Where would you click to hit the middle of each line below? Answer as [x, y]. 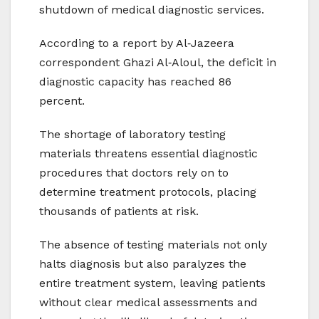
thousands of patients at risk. [119, 211]
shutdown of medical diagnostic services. [152, 10]
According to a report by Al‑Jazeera [137, 43]
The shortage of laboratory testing [132, 135]
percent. [62, 101]
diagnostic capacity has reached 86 [135, 82]
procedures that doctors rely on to [134, 173]
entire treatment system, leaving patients [152, 283]
